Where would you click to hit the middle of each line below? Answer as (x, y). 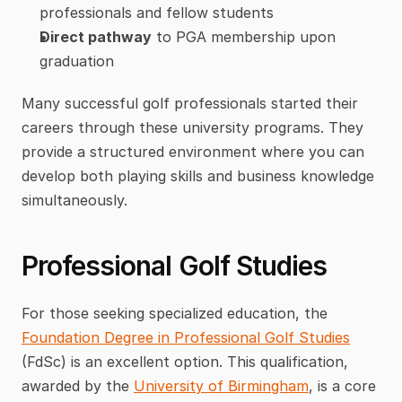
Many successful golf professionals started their (190, 104)
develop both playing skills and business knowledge (198, 176)
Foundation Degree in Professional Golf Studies (186, 338)
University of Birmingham (221, 386)
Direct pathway (96, 37)
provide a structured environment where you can (193, 152)
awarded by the (78, 386)
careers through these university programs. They (192, 128)
